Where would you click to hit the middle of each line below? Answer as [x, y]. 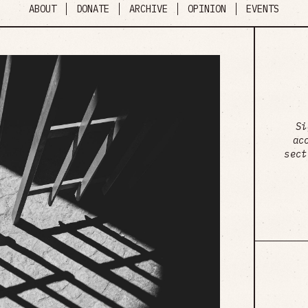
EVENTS [263, 9]
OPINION [207, 9]
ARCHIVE [148, 9]
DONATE [93, 9]
